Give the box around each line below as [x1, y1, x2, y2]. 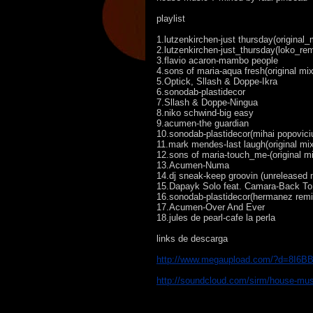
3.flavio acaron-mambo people [156, 55, 278, 66]
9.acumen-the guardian [156, 118, 249, 129]
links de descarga [156, 233, 228, 244]
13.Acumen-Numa [156, 160, 229, 170]
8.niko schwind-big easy [156, 108, 254, 118]
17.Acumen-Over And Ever [156, 202, 265, 212]
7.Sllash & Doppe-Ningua [156, 97, 258, 108]
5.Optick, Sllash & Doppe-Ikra [156, 76, 277, 87]
